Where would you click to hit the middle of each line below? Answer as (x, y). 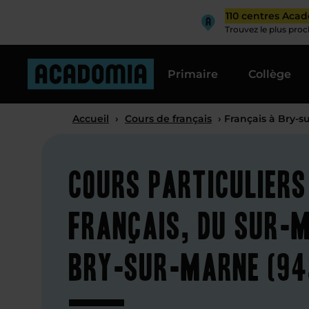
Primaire (193, 74)
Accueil (91, 119)
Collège (270, 74)
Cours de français (168, 119)
